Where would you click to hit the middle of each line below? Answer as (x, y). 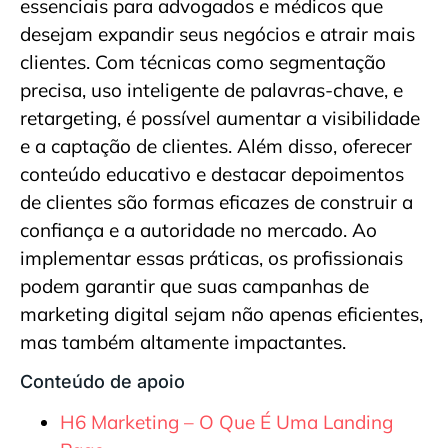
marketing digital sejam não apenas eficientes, (221, 314)
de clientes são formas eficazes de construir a (216, 202)
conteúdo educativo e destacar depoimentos (212, 174)
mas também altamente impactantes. (183, 342)
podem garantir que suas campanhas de (194, 286)
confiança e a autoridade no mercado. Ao (198, 230)
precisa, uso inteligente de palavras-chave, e (211, 90)
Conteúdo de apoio (102, 381)
